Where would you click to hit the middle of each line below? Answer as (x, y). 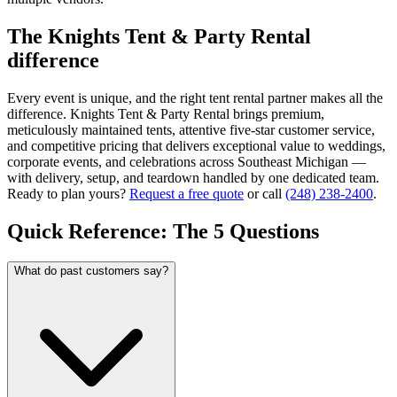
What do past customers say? (91, 270)
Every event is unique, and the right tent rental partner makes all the (195, 97)
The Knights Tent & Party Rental (159, 36)
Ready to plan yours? (66, 193)
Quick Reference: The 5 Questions (163, 231)
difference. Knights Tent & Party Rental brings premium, (166, 113)
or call (263, 193)
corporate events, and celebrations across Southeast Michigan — (187, 161)
